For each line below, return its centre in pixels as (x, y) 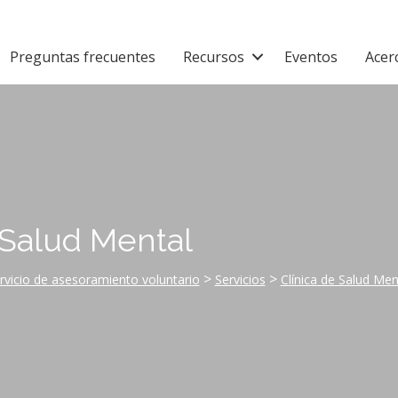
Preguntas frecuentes (83, 57)
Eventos (311, 57)
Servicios (240, 279)
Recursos (214, 57)
